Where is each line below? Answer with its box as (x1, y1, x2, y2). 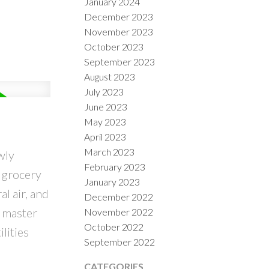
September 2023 (84, 55, 156, 67)
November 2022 (84, 205, 154, 217)
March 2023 (84, 145, 135, 157)
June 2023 (84, 100, 128, 112)
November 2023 (84, 25, 154, 37)
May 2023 (84, 115, 127, 127)
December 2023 (84, 10, 154, 22)
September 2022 (84, 235, 156, 247)
